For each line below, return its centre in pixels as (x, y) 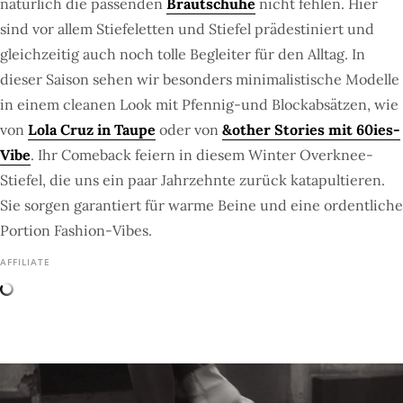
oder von (187, 129)
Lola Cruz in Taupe (92, 129)
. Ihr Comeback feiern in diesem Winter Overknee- (202, 154)
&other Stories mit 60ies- (311, 129)
